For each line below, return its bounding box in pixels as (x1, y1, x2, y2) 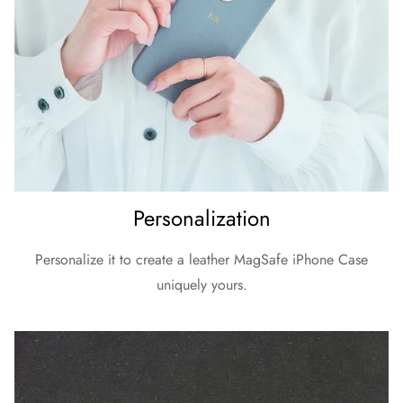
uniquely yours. (156, 273, 247, 295)
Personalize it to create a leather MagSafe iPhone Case (35, 248, 368, 270)
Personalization (132, 201, 271, 234)
